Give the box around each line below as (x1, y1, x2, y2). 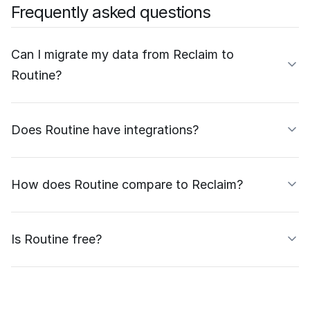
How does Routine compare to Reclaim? (11, 176, 243, 192)
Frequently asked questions (11, 1, 210, 22)
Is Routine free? (11, 231, 102, 246)
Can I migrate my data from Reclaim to (11, 46, 234, 62)
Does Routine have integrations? (11, 122, 199, 137)
